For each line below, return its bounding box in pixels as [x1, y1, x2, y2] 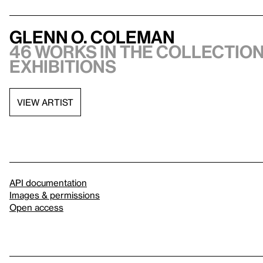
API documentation [9, 177, 87, 188]
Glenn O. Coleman [9, 27, 175, 48]
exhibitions [9, 56, 116, 77]
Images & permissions [9, 190, 100, 201]
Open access [9, 202, 63, 213]
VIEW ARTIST [17, 96, 73, 107]
